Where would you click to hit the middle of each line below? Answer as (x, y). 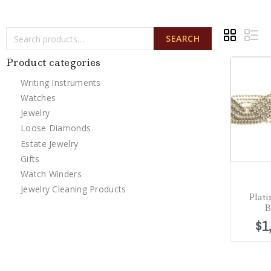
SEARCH (183, 39)
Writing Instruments (61, 82)
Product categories (54, 63)
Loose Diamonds (56, 128)
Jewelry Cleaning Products (73, 189)
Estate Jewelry (50, 143)
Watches (38, 97)
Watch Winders (51, 174)
